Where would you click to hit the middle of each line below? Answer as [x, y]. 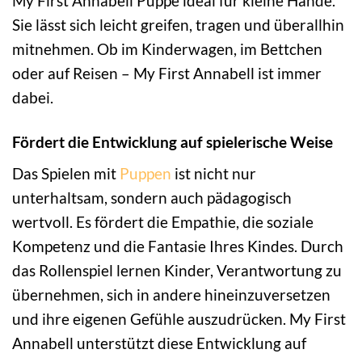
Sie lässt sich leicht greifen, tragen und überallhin [178, 24]
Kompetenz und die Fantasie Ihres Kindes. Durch [178, 246]
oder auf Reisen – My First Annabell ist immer [167, 73]
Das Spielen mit [66, 174]
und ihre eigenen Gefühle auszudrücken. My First [179, 319]
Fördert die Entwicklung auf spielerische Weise [173, 141]
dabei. [33, 97]
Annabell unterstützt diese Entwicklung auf [159, 343]
